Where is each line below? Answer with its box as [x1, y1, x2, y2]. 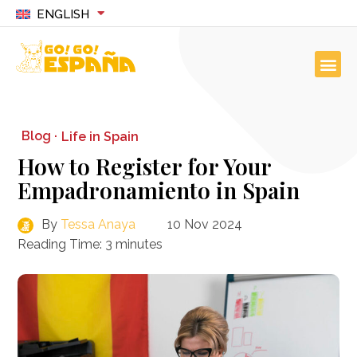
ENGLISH [36, 7, 89, 22]
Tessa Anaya [61, 217, 136, 232]
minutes [116, 237, 163, 252]
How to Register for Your [18, 151, 272, 181]
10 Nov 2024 [167, 217, 243, 232]
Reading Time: [18, 237, 103, 252]
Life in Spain [61, 128, 139, 144]
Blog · [22, 128, 58, 143]
